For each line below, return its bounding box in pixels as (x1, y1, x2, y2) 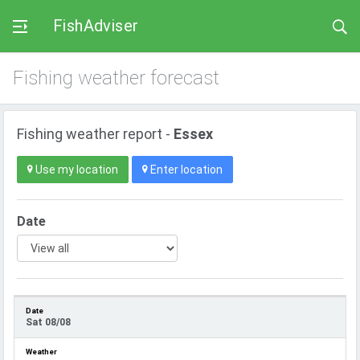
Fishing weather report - (17, 125, 174, 142)
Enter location (148, 163, 223, 176)
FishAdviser (53, 16, 139, 35)
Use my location (33, 163, 118, 176)
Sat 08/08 (26, 317, 71, 328)
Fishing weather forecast (13, 67, 219, 89)
